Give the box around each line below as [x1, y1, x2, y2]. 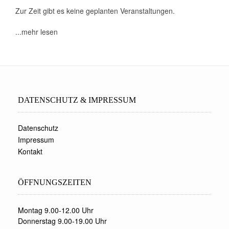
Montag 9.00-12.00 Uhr [18, 204, 94, 215]
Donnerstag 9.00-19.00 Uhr [18, 215, 107, 226]
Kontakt [18, 146, 42, 156]
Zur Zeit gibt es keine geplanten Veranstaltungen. [15, 5, 175, 16]
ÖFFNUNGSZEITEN [18, 177, 91, 187]
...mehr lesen [15, 26, 58, 37]
